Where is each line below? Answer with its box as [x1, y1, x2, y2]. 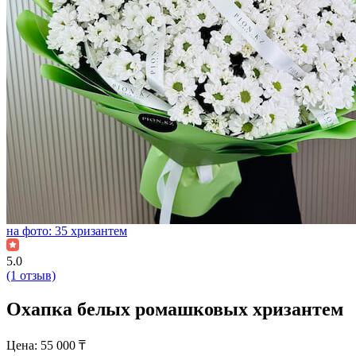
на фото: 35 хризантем [6, 224, 127, 238]
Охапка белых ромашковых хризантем [6, 298, 343, 319]
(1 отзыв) [6, 269, 56, 282]
